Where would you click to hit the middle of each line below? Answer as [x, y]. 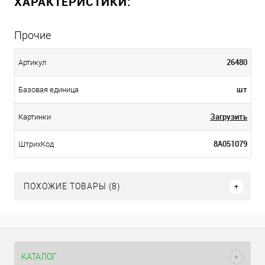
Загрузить [229, 117]
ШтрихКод [36, 144]
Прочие [33, 35]
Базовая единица [49, 90]
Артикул [32, 63]
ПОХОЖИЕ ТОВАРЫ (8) [72, 187]
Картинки [35, 117]
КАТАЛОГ [39, 257]
